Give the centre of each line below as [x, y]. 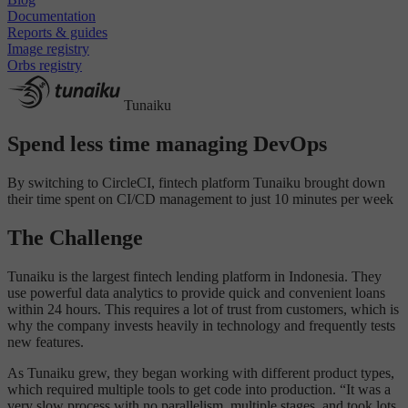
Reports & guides [57, 33]
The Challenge [75, 237]
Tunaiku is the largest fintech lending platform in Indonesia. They [194, 276]
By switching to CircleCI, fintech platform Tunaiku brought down [196, 183]
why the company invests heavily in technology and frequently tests [201, 325]
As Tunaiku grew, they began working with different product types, [201, 372]
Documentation [51, 16]
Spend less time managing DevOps [167, 144]
